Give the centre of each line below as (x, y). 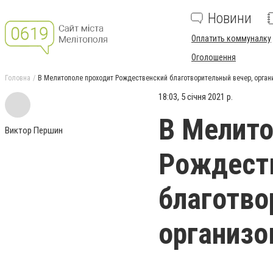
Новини (230, 18)
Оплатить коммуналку (231, 38)
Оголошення (214, 57)
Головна (18, 78)
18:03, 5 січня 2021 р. (196, 97)
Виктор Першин (34, 130)
